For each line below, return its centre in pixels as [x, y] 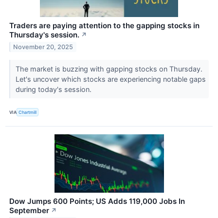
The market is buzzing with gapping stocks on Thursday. [109, 69]
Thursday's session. [44, 35]
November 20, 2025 [43, 47]
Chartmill [28, 112]
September [29, 210]
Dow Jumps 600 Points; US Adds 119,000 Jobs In [97, 201]
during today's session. [54, 90]
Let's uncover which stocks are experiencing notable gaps [110, 79]
